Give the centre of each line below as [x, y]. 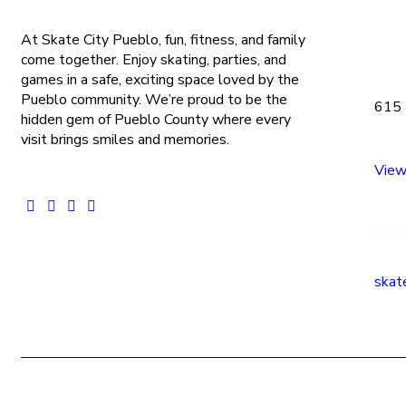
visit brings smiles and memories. [125, 140]
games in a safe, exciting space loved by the [160, 80]
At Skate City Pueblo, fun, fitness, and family [163, 40]
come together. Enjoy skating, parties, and [154, 60]
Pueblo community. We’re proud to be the [154, 100]
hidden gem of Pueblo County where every [156, 120]
